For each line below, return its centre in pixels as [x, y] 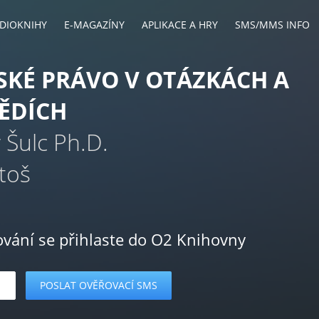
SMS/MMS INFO [272, 25]
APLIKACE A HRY [180, 25]
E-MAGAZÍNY [94, 25]
